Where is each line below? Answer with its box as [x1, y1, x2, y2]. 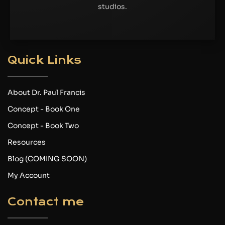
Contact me [8, 195, 84, 209]
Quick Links [8, 54, 81, 67]
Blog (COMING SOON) [8, 154, 87, 164]
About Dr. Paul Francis [8, 88, 85, 97]
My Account [8, 171, 50, 180]
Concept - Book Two [8, 121, 79, 131]
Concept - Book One [8, 104, 80, 114]
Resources [8, 138, 46, 147]
